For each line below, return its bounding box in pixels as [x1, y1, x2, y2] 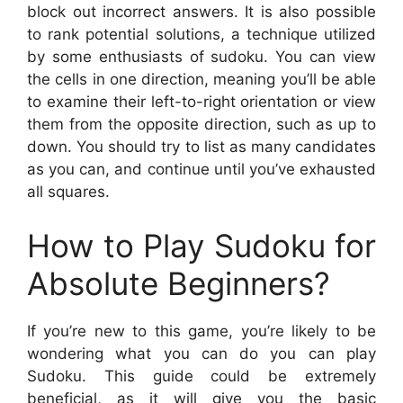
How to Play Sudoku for [27, 226, 376, 264]
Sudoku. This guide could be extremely [27, 366, 376, 385]
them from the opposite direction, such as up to [27, 115, 376, 134]
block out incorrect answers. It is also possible [27, 3, 376, 22]
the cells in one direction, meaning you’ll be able [27, 70, 376, 89]
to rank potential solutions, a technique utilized [27, 25, 376, 44]
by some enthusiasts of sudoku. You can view [27, 48, 376, 67]
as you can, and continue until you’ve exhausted [27, 160, 376, 179]
